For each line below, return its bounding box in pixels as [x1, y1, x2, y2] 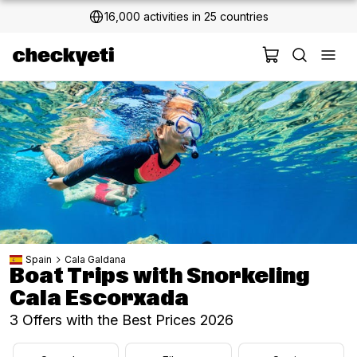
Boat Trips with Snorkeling [10, 263, 310, 290]
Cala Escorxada [10, 285, 189, 312]
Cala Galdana [65, 253, 126, 265]
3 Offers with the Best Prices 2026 [10, 311, 233, 328]
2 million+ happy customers [115, 10, 258, 25]
